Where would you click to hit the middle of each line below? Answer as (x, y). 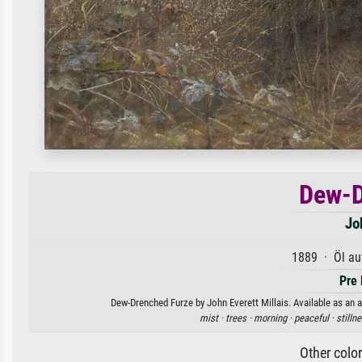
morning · (274, 318)
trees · (240, 318)
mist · (213, 318)
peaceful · (315, 318)
